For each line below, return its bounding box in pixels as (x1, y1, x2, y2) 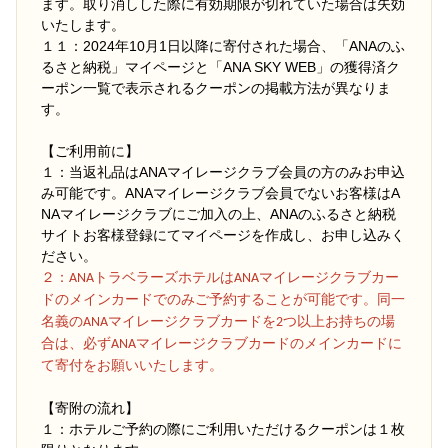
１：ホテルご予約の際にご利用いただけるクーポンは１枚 (41, 420, 405, 437)
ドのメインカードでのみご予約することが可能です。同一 (41, 292, 405, 308)
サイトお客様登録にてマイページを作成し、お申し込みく (41, 226, 405, 243)
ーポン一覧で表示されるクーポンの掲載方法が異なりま (41, 79, 391, 96)
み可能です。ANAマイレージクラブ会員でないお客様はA (41, 184, 400, 201)
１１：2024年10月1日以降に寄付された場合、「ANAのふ (41, 37, 405, 54)
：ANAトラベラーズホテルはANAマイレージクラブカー (55, 270, 399, 286)
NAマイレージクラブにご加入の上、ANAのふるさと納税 (41, 205, 396, 222)
